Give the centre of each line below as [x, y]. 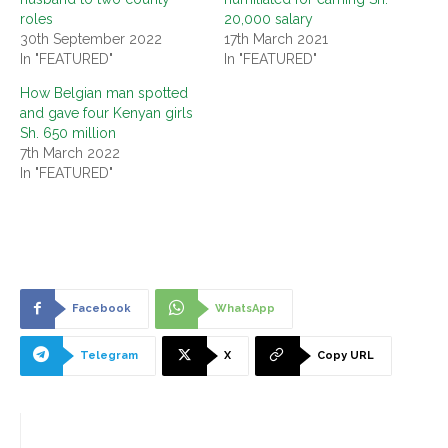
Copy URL [345, 356]
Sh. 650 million [68, 133]
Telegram [109, 356]
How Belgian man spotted [104, 93]
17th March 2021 [276, 39]
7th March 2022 [70, 153]
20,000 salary [268, 19]
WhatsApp [245, 309]
